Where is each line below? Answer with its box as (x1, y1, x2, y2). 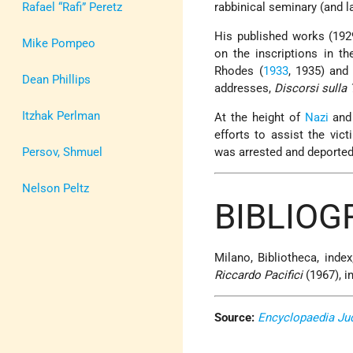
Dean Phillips (22, 72, 91, 87)
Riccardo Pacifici (214, 268, 303, 283)
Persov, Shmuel (22, 144, 102, 159)
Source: (214, 310, 255, 325)
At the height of (214, 110, 305, 125)
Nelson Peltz (22, 180, 89, 195)
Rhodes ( (214, 64, 263, 79)
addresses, (214, 81, 275, 96)
